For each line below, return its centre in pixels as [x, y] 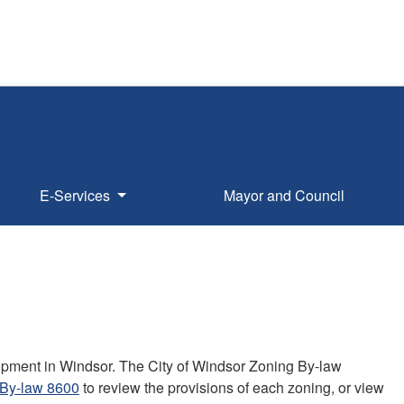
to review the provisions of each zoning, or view [232, 387]
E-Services [77, 195]
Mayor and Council [284, 195]
